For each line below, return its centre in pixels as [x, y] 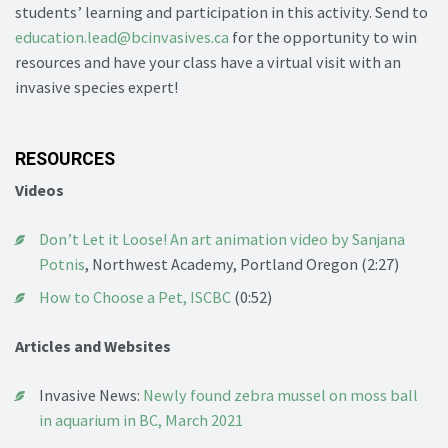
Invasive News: [91, 394]
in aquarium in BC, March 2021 [141, 419]
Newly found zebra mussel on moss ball [280, 394]
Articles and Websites [93, 345]
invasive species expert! [96, 86]
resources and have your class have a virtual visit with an [208, 61]
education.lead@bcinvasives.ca [122, 36]
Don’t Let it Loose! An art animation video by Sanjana [222, 238]
